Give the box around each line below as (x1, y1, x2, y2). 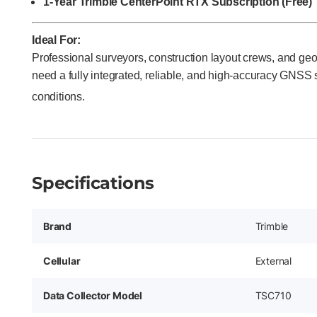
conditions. (32, 91, 85, 103)
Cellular (43, 255, 81, 267)
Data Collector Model (43, 289, 142, 301)
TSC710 (255, 289, 292, 301)
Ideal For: (32, 34, 81, 46)
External (255, 255, 292, 267)
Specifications (32, 173, 155, 193)
